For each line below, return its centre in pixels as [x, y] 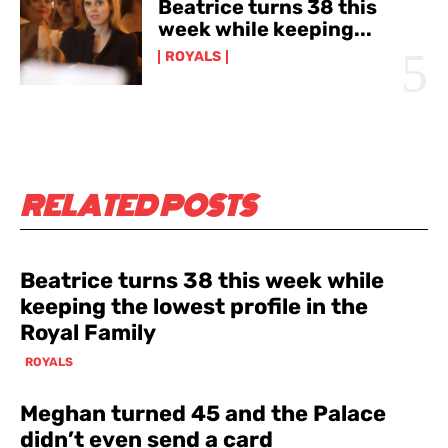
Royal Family [88, 332]
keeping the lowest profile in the [194, 306]
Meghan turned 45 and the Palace [203, 413]
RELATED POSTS [138, 205]
